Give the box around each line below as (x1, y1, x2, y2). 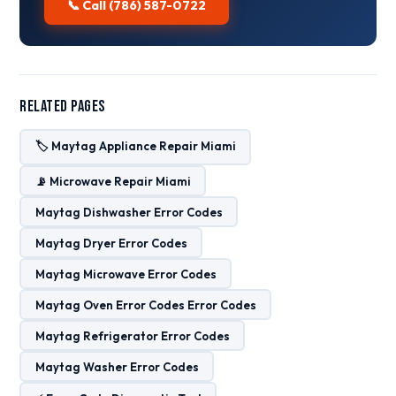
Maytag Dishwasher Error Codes (34, 204, 223, 219)
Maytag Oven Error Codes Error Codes (34, 297, 256, 312)
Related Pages (19, 96, 106, 117)
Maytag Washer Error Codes (34, 359, 199, 374)
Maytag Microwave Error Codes (34, 266, 217, 281)
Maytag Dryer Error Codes (34, 235, 187, 250)
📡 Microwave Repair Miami (34, 173, 191, 188)
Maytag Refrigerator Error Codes (34, 328, 230, 343)
